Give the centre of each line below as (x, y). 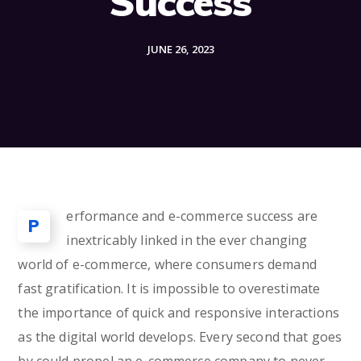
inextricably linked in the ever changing (187, 240)
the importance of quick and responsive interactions (179, 313)
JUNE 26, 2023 (180, 49)
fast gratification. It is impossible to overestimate (169, 288)
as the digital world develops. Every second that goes (180, 337)
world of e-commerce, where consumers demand (167, 264)
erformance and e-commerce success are (192, 216)
